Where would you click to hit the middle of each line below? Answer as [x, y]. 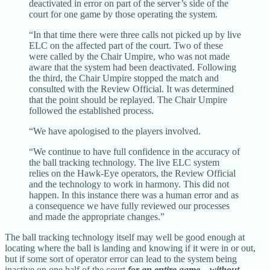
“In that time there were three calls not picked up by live [135, 34]
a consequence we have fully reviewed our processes [129, 206]
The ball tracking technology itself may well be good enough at [125, 237]
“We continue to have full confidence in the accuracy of [134, 151]
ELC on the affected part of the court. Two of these [126, 45]
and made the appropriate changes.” [97, 216]
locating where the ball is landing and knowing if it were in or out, [130, 248]
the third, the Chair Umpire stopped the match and [124, 78]
